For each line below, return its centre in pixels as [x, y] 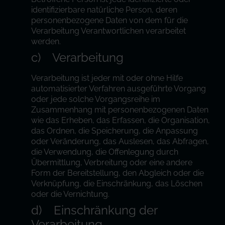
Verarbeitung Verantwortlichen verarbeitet [109, 31]
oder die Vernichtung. [71, 194]
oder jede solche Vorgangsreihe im [96, 99]
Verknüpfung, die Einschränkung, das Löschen [117, 184]
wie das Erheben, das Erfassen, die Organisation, [121, 120]
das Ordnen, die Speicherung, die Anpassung [115, 131]
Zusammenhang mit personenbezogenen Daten [120, 110]
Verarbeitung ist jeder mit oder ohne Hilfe [107, 78]
